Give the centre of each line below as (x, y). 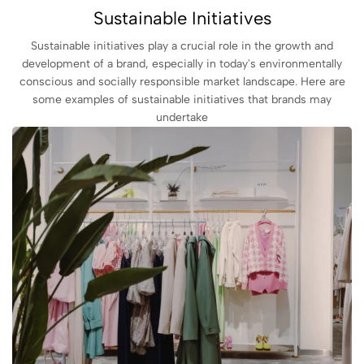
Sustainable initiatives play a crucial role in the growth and (182, 45)
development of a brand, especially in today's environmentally (182, 63)
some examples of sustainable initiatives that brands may (182, 99)
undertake (182, 117)
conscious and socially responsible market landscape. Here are (182, 81)
